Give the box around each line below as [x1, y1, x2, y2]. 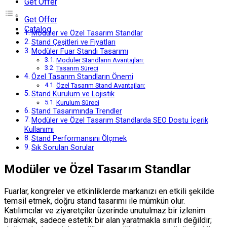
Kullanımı [24, 125, 54, 134]
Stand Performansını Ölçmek [31, 134, 127, 143]
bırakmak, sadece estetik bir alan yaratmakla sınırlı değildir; [4, 215, 212, 225]
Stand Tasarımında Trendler [31, 107, 122, 116]
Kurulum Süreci [56, 99, 99, 107]
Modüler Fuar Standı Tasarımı [31, 47, 128, 56]
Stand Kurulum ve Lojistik [31, 90, 115, 99]
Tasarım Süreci [56, 64, 98, 72]
